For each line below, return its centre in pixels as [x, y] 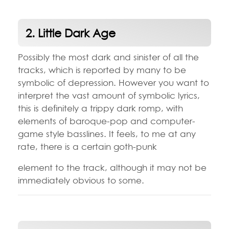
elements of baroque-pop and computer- [107, 121]
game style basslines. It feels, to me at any [107, 133]
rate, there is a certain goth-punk [87, 146]
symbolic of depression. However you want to [113, 82]
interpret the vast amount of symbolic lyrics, [109, 95]
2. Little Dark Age [71, 33]
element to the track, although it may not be [112, 167]
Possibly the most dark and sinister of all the [108, 57]
